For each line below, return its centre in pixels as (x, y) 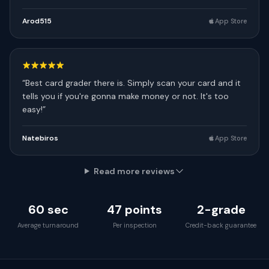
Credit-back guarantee (221, 225)
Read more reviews (134, 171)
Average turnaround (48, 225)
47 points (134, 210)
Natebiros (40, 138)
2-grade (221, 210)
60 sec (48, 210)
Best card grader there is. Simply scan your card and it (133, 83)
